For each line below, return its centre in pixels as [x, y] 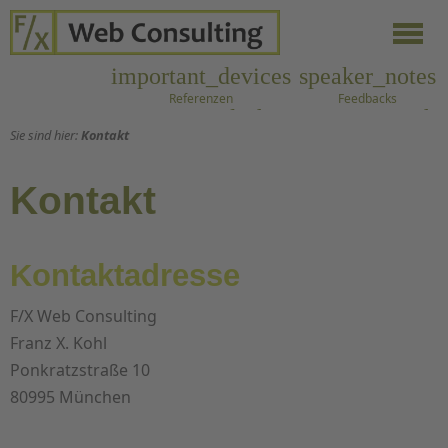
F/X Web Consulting [83, 316]
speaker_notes [367, 76]
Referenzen [201, 98]
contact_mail [173, 118]
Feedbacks [367, 98]
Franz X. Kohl [58, 343]
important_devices [201, 76]
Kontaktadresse [125, 276]
